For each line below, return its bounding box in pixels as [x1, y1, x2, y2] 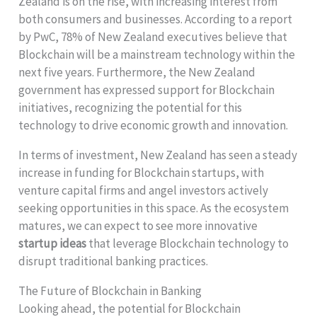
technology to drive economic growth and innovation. [18, 117, 289, 133]
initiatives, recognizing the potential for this [18, 99, 243, 115]
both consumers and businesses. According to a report [18, 11, 293, 27]
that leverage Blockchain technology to [86, 235, 289, 251]
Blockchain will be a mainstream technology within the [18, 46, 296, 62]
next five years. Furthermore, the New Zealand [18, 64, 256, 80]
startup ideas [18, 235, 87, 251]
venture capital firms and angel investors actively [18, 182, 269, 198]
